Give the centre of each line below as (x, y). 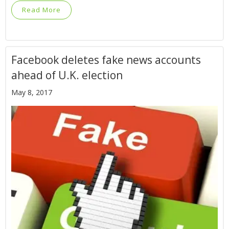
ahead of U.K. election (67, 75)
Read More (41, 10)
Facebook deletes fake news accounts (106, 60)
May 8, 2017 (32, 93)
